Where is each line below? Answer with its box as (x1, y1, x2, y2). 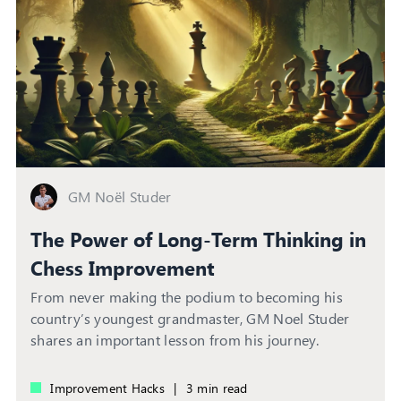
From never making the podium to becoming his (30, 286, 344, 306)
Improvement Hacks (47, 379, 169, 397)
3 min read (182, 379, 248, 397)
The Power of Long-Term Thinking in (30, 225, 366, 252)
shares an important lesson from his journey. (30, 329, 320, 349)
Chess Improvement (30, 253, 215, 281)
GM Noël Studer (68, 186, 172, 206)
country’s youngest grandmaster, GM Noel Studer (30, 308, 350, 328)
